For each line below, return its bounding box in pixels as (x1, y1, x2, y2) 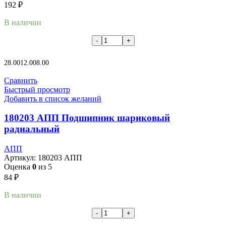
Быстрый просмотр (4, 85, 70, 94)
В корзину (4, 50, 35, 59)
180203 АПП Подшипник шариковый (4, 112, 170, 124)
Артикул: (4, 153, 38, 162)
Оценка (4, 162, 32, 172)
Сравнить (4, 76, 37, 85)
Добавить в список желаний (4, 94, 101, 103)
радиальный (4, 124, 60, 135)
